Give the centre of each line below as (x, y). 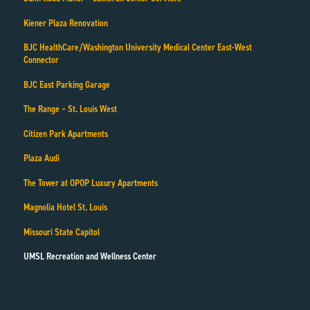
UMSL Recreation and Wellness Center (90, 257)
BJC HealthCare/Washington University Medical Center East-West (137, 48)
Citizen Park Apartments (65, 134)
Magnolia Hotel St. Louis (65, 208)
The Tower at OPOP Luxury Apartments (90, 183)
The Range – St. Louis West (70, 109)
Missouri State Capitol (61, 232)
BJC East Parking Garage (66, 84)
